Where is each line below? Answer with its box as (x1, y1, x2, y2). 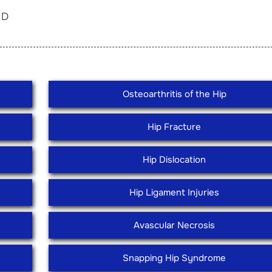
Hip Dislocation (143, 154, 206, 166)
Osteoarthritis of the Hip (122, 88, 226, 100)
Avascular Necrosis (134, 219, 216, 231)
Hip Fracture (148, 121, 202, 133)
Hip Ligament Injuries (129, 186, 220, 199)
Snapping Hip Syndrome (123, 252, 226, 264)
